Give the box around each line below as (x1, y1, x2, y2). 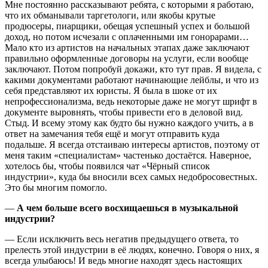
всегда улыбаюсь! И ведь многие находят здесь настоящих (5, 255, 242, 266)
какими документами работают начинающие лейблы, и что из (5, 75, 258, 86)
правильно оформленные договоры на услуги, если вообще (5, 53, 248, 64)
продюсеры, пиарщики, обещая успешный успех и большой (5, 21, 250, 32)
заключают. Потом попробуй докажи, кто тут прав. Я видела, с (5, 64, 261, 75)
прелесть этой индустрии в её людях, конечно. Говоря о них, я (5, 245, 259, 255)
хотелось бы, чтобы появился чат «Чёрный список (5, 161, 210, 172)
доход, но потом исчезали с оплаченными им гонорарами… (5, 32, 249, 42)
